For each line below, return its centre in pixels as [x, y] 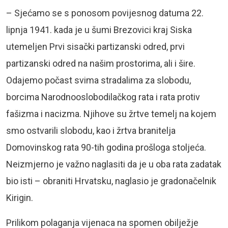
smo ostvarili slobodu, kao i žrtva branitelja [91, 130]
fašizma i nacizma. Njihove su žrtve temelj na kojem [111, 113]
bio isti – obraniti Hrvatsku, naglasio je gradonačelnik [111, 181]
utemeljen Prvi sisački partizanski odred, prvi [95, 46]
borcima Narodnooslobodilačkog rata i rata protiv [103, 97]
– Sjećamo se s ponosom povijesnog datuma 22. [105, 13]
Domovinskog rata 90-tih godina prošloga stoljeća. [106, 147]
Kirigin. [20, 197]
